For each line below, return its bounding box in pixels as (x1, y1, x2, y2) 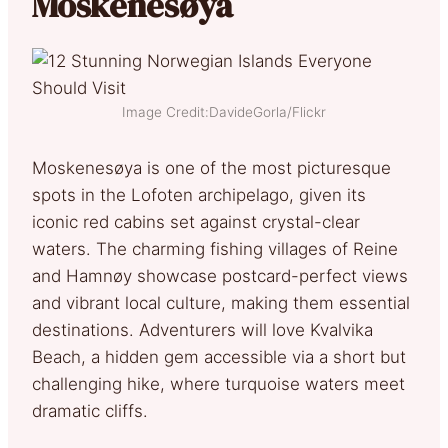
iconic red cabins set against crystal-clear (32, 211, 360, 232)
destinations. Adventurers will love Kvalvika (32, 319, 373, 340)
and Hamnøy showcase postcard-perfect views (32, 265, 408, 286)
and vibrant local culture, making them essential (32, 292, 410, 313)
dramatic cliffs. (32, 400, 148, 421)
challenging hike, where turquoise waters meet (32, 373, 405, 394)
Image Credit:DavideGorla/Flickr (122, 103, 326, 120)
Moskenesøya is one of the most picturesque (32, 157, 391, 178)
